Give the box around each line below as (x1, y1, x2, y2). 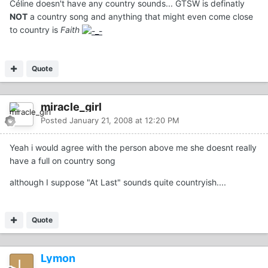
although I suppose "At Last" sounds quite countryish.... (10, 176, 226, 187)
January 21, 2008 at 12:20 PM (69, 115, 179, 125)
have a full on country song (10, 155, 115, 166)
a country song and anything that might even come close (28, 11, 253, 22)
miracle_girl (41, 100, 102, 113)
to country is (10, 25, 60, 35)
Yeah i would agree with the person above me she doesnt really (10, 142, 257, 153)
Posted (41, 115, 69, 125)
